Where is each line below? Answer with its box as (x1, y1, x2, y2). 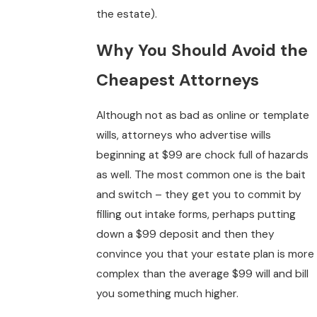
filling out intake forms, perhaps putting (96, 207, 296, 222)
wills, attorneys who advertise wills (96, 128, 272, 143)
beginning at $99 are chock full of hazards (96, 148, 309, 163)
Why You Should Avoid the (96, 39, 309, 61)
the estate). (96, 7, 158, 22)
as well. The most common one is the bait (96, 168, 306, 183)
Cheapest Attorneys (96, 69, 260, 91)
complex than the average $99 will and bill (96, 267, 309, 282)
